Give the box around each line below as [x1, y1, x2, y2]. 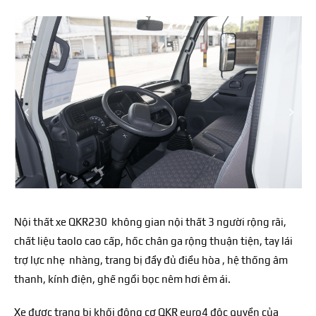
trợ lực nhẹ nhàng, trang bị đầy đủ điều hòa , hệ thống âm [14, 253, 288, 266]
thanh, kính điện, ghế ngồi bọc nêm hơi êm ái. [14, 272, 231, 285]
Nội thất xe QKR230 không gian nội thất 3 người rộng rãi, [14, 215, 286, 228]
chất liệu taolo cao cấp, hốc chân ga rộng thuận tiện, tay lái [14, 234, 293, 247]
